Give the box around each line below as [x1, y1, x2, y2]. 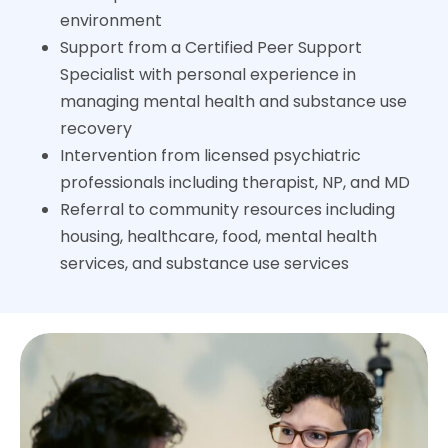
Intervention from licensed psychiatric [60, 143, 361, 167]
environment [60, 8, 162, 32]
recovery [60, 116, 132, 140]
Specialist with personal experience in [60, 62, 356, 86]
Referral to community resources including [60, 197, 395, 221]
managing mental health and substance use [60, 89, 407, 113]
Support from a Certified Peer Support [60, 35, 362, 59]
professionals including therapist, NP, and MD [60, 170, 410, 194]
